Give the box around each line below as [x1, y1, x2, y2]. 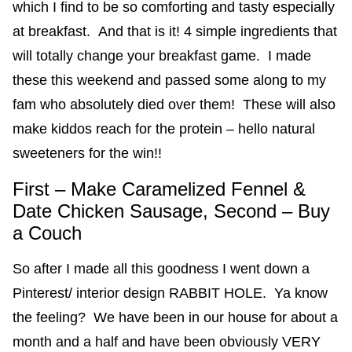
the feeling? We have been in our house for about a [13, 309, 338, 325]
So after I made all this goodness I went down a [13, 260, 310, 277]
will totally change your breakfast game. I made [13, 47, 311, 64]
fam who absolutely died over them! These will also [13, 96, 335, 112]
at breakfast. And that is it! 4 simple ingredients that [13, 23, 337, 39]
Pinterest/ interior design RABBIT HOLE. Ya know [13, 284, 328, 301]
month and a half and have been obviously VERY [13, 333, 321, 350]
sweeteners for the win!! [13, 145, 162, 161]
